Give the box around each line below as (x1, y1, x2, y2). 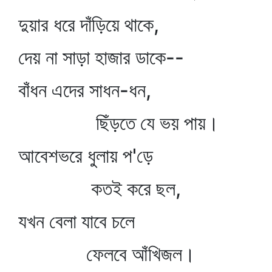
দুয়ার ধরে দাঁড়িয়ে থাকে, (18, 13, 159, 36)
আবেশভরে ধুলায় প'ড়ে (18, 144, 153, 168)
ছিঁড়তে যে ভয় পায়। (18, 111, 219, 135)
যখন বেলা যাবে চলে (18, 209, 135, 233)
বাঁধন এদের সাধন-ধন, (18, 78, 151, 102)
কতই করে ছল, (18, 177, 181, 200)
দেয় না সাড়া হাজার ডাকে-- (18, 46, 184, 69)
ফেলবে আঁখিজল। (18, 242, 195, 266)
